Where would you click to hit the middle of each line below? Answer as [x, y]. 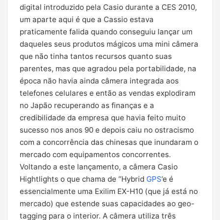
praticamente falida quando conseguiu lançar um [106, 32]
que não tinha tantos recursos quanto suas [96, 56]
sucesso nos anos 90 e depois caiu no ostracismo [107, 130]
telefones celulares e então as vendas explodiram [108, 93]
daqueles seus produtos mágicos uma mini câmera [109, 44]
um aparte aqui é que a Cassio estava [87, 19]
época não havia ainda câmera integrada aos [99, 81]
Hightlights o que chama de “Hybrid [83, 179]
